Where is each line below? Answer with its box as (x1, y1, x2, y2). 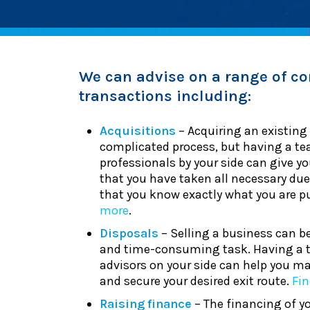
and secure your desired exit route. (100, 273, 292, 289)
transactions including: (79, 86, 251, 105)
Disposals (100, 226, 158, 241)
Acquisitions (100, 123, 176, 138)
